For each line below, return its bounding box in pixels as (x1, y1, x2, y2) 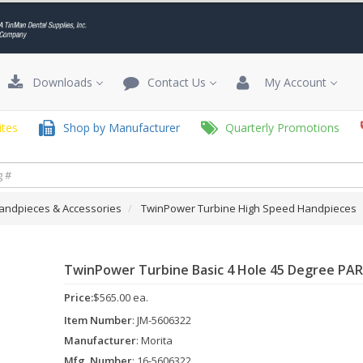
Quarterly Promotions (219, 120, 340, 135)
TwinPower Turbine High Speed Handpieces (141, 201, 357, 216)
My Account (254, 75, 327, 90)
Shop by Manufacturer (57, 120, 180, 135)
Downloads (26, 75, 92, 90)
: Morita (136, 333, 173, 348)
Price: (64, 290, 93, 305)
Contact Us (141, 75, 206, 90)
